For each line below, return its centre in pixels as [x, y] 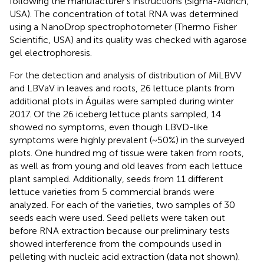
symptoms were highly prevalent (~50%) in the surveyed [127, 140]
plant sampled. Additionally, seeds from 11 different [116, 179]
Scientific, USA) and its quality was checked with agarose [128, 39]
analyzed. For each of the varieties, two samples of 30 [122, 204]
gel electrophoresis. [51, 52]
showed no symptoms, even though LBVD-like [109, 127]
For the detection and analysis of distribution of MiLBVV [126, 75]
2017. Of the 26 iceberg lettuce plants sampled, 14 [115, 114]
